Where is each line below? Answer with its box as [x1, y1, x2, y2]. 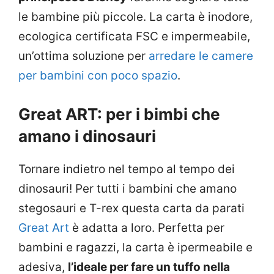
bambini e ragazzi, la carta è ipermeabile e [18, 240, 253, 254]
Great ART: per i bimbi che [18, 104, 220, 124]
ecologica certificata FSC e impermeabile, [18, 29, 250, 44]
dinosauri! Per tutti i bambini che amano [18, 181, 237, 196]
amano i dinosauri [18, 126, 156, 146]
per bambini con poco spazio [18, 68, 177, 83]
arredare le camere [149, 49, 253, 64]
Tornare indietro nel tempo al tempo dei [18, 161, 235, 176]
